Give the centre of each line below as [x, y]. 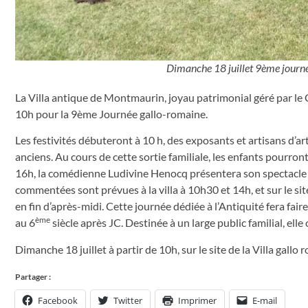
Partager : [33, 276]
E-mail [265, 300]
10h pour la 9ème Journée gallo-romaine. [111, 113]
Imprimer [197, 300]
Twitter [128, 300]
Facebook [58, 300]
